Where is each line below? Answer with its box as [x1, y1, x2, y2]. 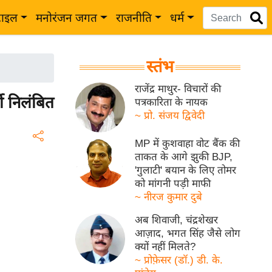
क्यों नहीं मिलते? [135, 241, 196, 253]
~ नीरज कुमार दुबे [135, 191, 203, 203]
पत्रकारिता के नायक [135, 97, 208, 108]
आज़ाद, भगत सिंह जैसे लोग [135, 228, 241, 240]
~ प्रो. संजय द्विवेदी [135, 110, 205, 121]
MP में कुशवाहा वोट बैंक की [135, 138, 240, 150]
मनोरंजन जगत [36, 12, 98, 24]
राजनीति [115, 12, 152, 24]
